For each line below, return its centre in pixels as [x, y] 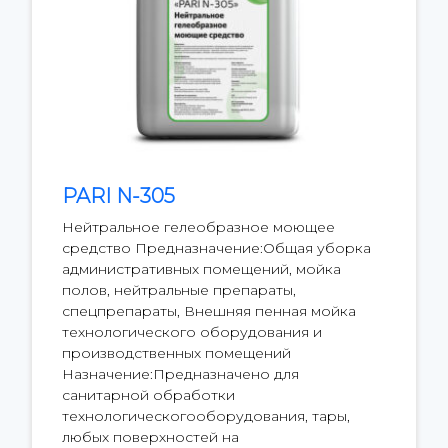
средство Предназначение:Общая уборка [216, 248]
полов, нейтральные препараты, [179, 290]
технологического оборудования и [192, 332]
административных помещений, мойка [201, 269]
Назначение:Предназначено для [180, 374]
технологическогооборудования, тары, [206, 416]
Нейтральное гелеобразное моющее [198, 227]
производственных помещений [176, 353]
